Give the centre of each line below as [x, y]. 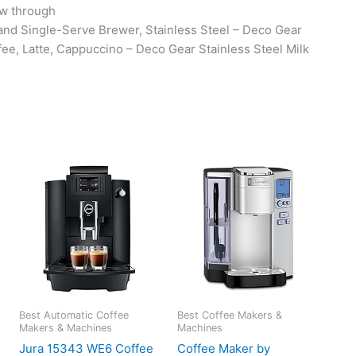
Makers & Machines [65, 328]
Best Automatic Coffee [74, 315]
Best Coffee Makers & [230, 315]
